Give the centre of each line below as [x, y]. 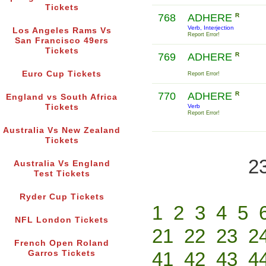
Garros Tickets [62, 254]
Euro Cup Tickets [62, 74]
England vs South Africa [62, 97]
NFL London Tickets [62, 220]
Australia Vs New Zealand [62, 131]
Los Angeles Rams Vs [62, 31]
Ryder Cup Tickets [62, 197]
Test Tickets [62, 174]
